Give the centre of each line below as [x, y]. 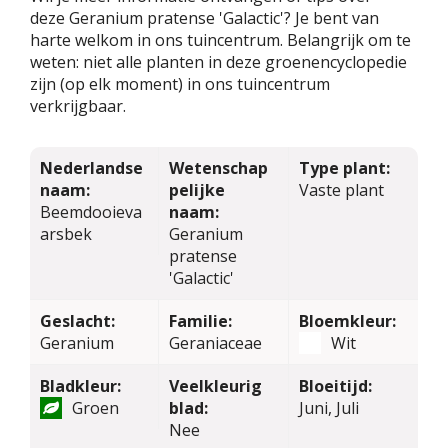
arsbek [66, 233]
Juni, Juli [328, 407]
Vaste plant [341, 189]
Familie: [201, 320]
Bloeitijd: [335, 385]
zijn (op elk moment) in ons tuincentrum [180, 83]
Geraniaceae [216, 342]
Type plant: [344, 167]
